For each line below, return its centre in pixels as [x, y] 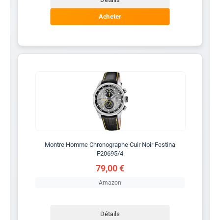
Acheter [110, 16]
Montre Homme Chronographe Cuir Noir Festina [110, 144]
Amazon [110, 182]
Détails [110, 214]
